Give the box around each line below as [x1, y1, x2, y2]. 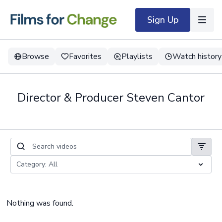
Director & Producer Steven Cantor [17, 90, 205, 106]
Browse [22, 51, 49, 62]
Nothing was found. [6, 198, 74, 209]
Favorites [69, 51, 102, 62]
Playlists [121, 51, 153, 62]
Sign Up [147, 13, 178, 26]
